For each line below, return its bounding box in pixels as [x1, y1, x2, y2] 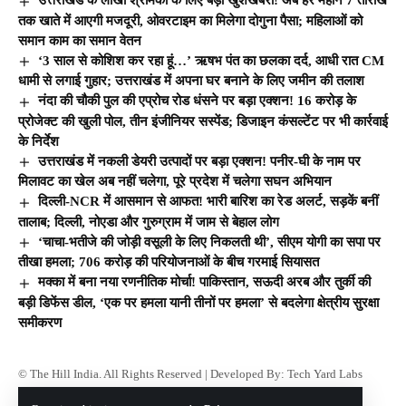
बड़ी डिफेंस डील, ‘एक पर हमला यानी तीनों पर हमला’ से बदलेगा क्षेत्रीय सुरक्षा [18, 295, 379, 310]
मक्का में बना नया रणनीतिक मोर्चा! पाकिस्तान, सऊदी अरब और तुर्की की [38, 275, 372, 290]
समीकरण [18, 314, 62, 330]
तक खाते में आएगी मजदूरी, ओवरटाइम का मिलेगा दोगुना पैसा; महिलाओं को [18, 13, 362, 28]
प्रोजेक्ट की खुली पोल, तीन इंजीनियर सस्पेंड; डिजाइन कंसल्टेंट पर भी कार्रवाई [18, 113, 388, 129]
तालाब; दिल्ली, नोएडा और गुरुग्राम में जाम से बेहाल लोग [18, 214, 279, 229]
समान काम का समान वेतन [18, 33, 141, 48]
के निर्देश [18, 133, 59, 149]
